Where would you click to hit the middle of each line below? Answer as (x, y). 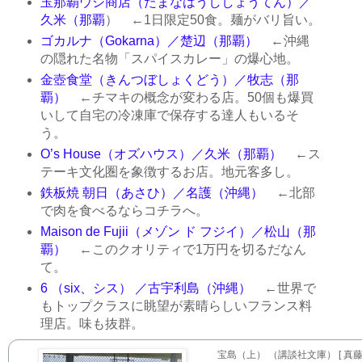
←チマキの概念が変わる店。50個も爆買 (189, 98)
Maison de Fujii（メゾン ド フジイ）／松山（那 (178, 232)
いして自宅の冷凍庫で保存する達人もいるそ (169, 116)
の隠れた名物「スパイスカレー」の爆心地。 (169, 59)
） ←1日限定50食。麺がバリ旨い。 (213, 20)
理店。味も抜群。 (92, 324)
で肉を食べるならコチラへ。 (124, 211)
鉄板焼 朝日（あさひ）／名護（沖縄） (152, 193)
